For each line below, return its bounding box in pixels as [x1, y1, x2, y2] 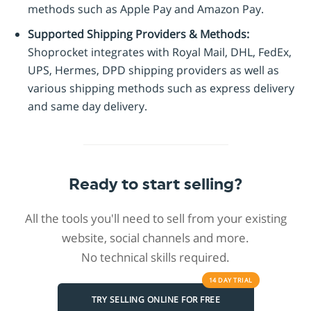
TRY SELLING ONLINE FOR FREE [91, 294, 220, 306]
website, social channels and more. [62, 229, 249, 246]
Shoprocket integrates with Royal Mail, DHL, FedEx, [28, 44, 292, 60]
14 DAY [208, 275, 233, 285]
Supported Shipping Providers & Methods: [28, 26, 249, 42]
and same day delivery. [28, 98, 147, 114]
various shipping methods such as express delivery [28, 80, 294, 96]
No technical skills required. [81, 249, 230, 265]
